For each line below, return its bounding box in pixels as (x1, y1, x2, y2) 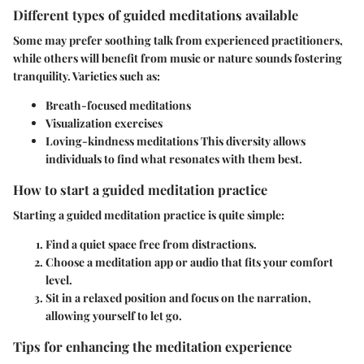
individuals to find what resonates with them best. (45, 151, 302, 167)
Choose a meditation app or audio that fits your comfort (45, 254, 333, 271)
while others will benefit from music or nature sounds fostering (13, 50, 342, 67)
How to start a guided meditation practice (13, 180, 267, 199)
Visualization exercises (45, 115, 162, 132)
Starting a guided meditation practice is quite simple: (13, 207, 284, 223)
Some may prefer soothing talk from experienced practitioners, (13, 32, 343, 49)
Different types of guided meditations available (13, 6, 298, 24)
